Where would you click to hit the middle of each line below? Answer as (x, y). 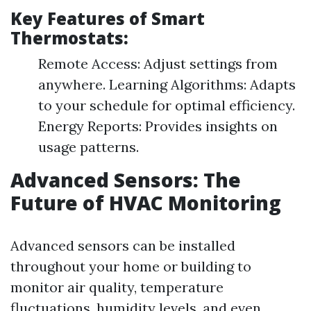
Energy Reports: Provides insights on (158, 126)
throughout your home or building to (131, 267)
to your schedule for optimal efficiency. (167, 106)
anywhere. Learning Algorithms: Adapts (167, 85)
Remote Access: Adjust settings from (158, 64)
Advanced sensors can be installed (123, 246)
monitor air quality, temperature (117, 287)
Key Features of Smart (108, 19)
